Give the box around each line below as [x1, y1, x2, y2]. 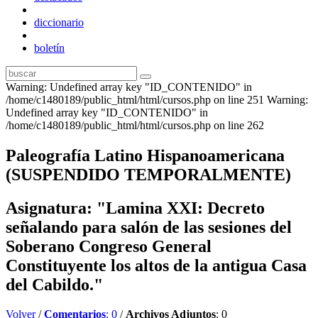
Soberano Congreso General [6, 236, 212, 256]
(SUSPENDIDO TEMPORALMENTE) [6, 165, 291, 184]
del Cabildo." [6, 275, 103, 294]
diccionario [34, 16, 84, 28]
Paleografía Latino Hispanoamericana [6, 146, 285, 165]
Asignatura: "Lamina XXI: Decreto [6, 198, 265, 217]
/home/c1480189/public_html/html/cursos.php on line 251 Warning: [6, 93, 308, 106]
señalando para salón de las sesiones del [6, 217, 292, 236]
